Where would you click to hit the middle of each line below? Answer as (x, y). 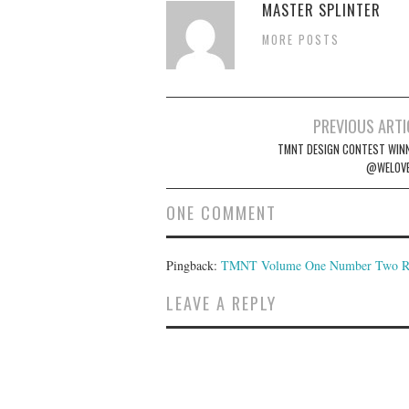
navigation (210, 151)
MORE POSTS (301, 39)
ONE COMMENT (221, 212)
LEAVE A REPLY (221, 302)
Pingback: (194, 265)
